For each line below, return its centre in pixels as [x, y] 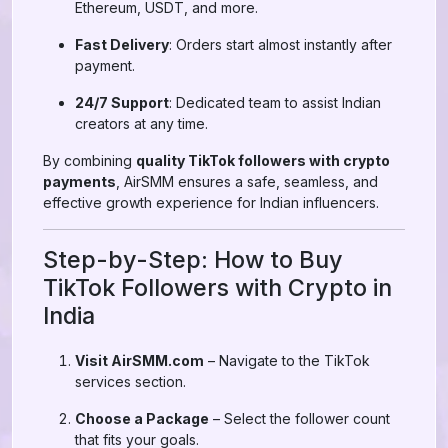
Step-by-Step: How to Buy [193, 259]
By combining [89, 160]
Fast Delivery [122, 44]
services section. [130, 381]
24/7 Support [122, 102]
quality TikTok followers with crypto [263, 160]
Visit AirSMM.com [139, 360]
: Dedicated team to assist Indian [275, 102]
